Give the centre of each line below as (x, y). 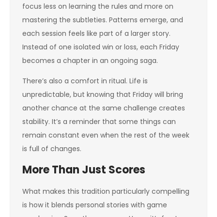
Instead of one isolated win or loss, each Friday (101, 47)
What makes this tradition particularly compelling (106, 191)
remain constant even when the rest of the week (106, 135)
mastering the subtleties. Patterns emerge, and (103, 20)
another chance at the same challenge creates (104, 108)
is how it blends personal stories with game (95, 205)
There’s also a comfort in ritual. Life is (85, 81)
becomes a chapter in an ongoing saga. (90, 61)
